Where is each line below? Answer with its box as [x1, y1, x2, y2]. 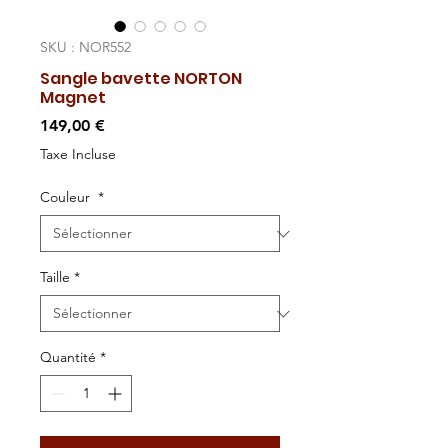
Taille [40, 268, 70, 286]
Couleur [40, 188, 94, 206]
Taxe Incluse [40, 145, 116, 163]
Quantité [40, 348, 96, 366]
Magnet [40, 86, 106, 109]
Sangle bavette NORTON [40, 67, 242, 90]
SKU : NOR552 [40, 38, 131, 56]
